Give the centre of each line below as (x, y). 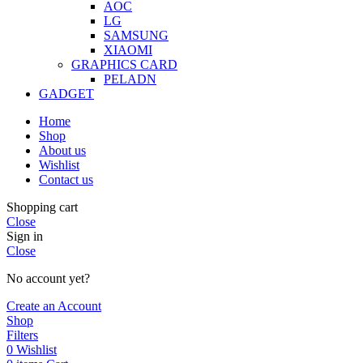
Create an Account (54, 305)
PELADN (130, 79)
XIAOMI (128, 49)
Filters (22, 335)
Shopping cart (42, 207)
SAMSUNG (136, 35)
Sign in (25, 236)
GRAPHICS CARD (124, 64)
